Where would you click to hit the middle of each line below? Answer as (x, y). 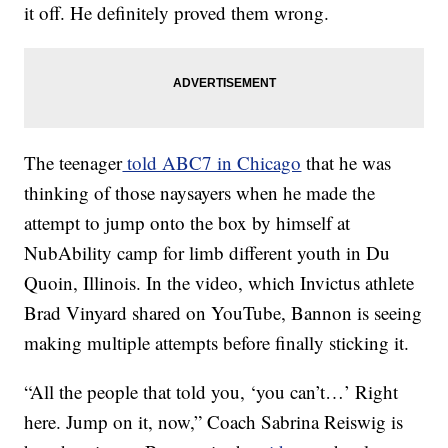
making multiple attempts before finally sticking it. (217, 343)
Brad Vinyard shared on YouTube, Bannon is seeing (223, 313)
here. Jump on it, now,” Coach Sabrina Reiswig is (214, 422)
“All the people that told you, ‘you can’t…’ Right (211, 392)
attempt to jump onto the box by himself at (187, 223)
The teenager (73, 163)
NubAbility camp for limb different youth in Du (207, 253)
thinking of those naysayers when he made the (200, 193)
